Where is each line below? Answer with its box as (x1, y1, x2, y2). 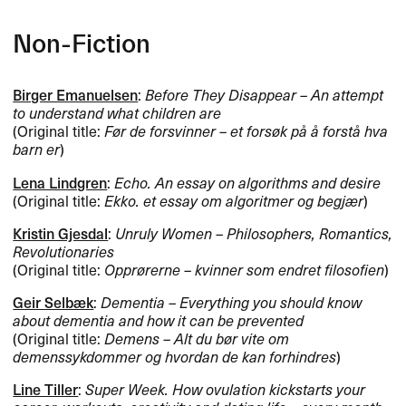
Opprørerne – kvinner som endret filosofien (104, 257, 385, 280)
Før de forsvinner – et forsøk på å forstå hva (104, 120, 389, 142)
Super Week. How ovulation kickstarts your (85, 377, 366, 400)
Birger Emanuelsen (13, 83, 139, 106)
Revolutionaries (13, 239, 115, 262)
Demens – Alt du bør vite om (104, 326, 290, 349)
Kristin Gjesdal (13, 221, 109, 244)
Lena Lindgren (13, 170, 108, 193)
